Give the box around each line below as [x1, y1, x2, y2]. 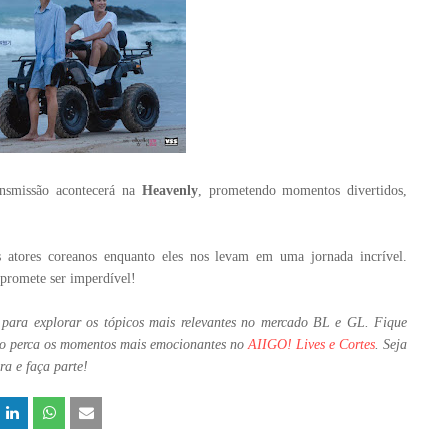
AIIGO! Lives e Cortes [248, 337, 376, 352]
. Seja [375, 337, 408, 352]
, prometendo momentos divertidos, [197, 183, 408, 198]
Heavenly [141, 183, 198, 198]
